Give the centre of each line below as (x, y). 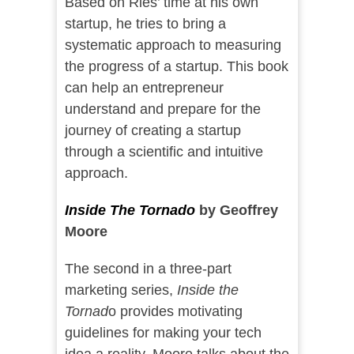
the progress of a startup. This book (176, 67)
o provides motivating (175, 312)
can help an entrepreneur (144, 88)
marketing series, (121, 290)
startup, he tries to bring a (145, 24)
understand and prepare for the (162, 109)
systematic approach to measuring (173, 45)
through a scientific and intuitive (164, 152)
